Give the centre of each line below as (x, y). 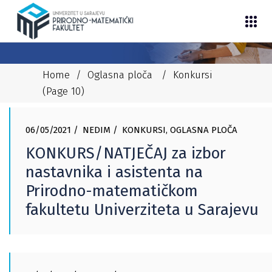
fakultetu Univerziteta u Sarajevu (142, 210)
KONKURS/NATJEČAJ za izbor (126, 153)
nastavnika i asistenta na (114, 172)
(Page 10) (64, 91)
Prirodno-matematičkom (112, 191)
